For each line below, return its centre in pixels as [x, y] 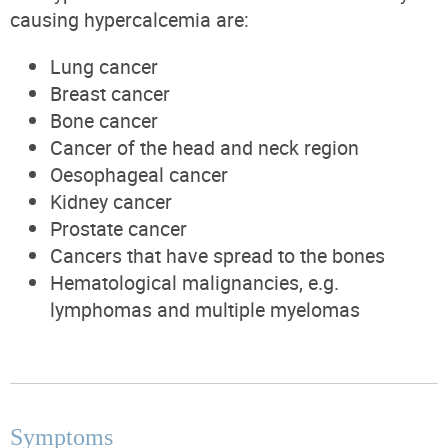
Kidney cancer [111, 201]
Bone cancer [104, 120]
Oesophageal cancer [139, 174]
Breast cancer [110, 93]
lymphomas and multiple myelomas [205, 309]
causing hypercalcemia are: [129, 19]
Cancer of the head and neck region [204, 147]
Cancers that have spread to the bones [217, 255]
